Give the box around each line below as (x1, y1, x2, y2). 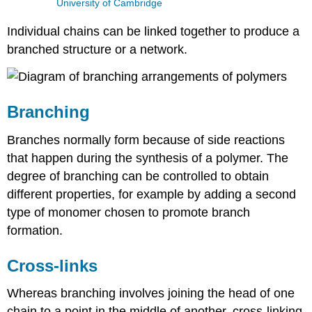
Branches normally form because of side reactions (7, 132, 286, 147)
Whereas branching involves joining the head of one (7, 286, 295, 301)
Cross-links (7, 256, 98, 275)
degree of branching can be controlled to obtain (7, 169, 270, 183)
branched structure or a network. (7, 42, 188, 56)
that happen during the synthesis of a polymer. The (7, 150, 289, 165)
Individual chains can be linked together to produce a (7, 24, 300, 38)
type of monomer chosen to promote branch (7, 205, 251, 219)
